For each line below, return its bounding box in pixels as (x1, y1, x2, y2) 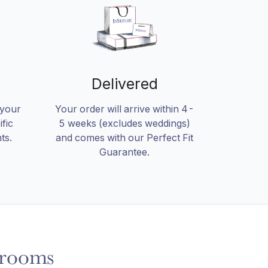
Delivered (91, 75, 158, 93)
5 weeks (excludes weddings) (59, 117, 190, 130)
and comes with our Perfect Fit (56, 132, 193, 144)
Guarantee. (99, 146, 150, 159)
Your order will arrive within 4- (54, 103, 194, 115)
